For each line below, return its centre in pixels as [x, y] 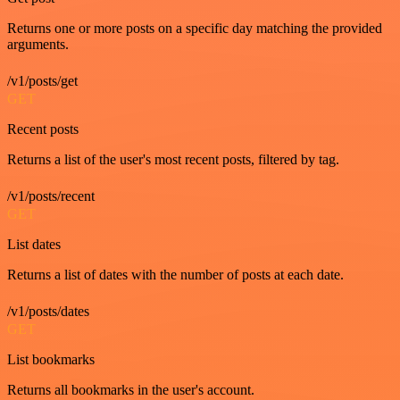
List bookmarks [51, 360]
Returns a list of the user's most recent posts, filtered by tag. [173, 160]
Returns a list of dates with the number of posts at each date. [175, 275]
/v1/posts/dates [48, 312]
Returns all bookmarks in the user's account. [131, 390]
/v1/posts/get [42, 81]
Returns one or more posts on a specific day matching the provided [195, 29]
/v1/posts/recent [51, 196]
